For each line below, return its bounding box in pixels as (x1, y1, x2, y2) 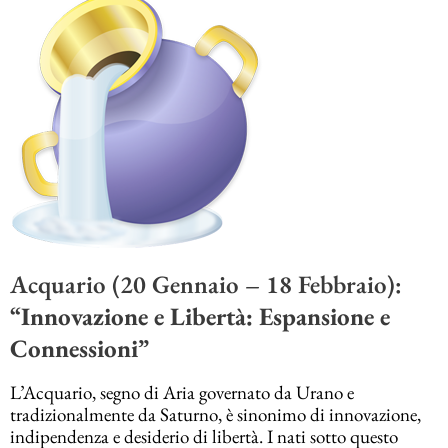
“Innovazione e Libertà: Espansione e (10, 300, 390, 333)
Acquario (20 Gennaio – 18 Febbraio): (10, 268, 402, 301)
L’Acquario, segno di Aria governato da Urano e (10, 379, 354, 405)
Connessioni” (10, 332, 149, 365)
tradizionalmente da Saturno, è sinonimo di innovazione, (10, 401, 421, 427)
